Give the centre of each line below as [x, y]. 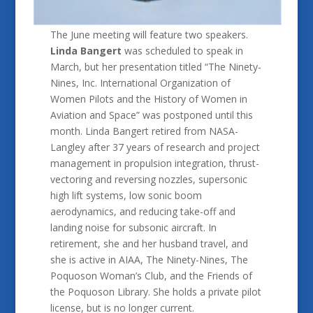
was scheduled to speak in [182, 51]
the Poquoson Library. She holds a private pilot [155, 292]
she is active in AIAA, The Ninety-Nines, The [149, 260]
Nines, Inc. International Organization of [140, 83]
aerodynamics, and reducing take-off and [143, 212]
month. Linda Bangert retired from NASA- [144, 131]
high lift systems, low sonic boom [126, 196]
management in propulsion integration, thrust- [154, 163]
